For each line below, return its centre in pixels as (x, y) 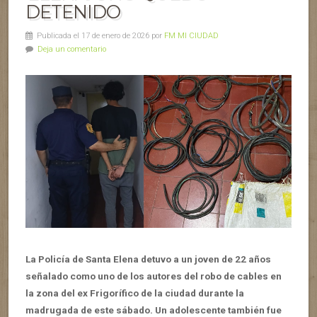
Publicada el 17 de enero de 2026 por (98, 36)
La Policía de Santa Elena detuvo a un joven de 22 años (148, 259)
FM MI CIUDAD (191, 36)
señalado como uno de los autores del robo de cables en (154, 276)
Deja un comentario (72, 49)
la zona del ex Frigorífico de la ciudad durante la (135, 293)
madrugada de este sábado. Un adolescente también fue (154, 310)
